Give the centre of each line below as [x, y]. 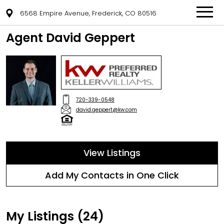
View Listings [112, 153]
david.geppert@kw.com [106, 109]
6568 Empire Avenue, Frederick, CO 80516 [88, 13]
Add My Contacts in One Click [112, 175]
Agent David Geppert [70, 38]
